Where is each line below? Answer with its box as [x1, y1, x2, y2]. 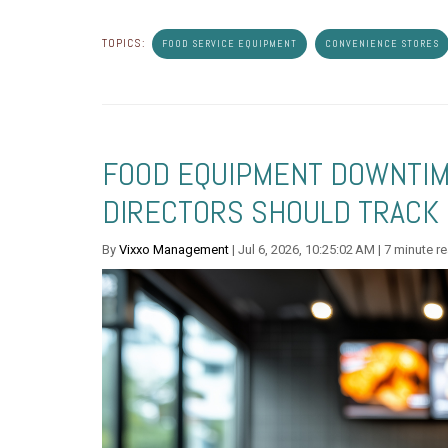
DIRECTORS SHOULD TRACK [102, 192, 439, 232]
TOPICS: [102, 35, 150, 51]
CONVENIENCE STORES [325, 37, 439, 50]
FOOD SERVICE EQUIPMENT [162, 37, 297, 50]
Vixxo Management [119, 242, 229, 257]
